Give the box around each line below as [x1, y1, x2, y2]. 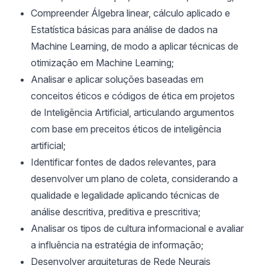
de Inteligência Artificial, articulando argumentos [31, 106, 234, 118]
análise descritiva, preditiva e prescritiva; [31, 206, 201, 218]
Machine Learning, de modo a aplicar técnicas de [31, 40, 238, 52]
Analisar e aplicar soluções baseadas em [31, 73, 203, 85]
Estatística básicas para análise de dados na [31, 24, 218, 35]
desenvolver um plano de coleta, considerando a [31, 173, 238, 185]
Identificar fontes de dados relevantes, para [31, 156, 216, 168]
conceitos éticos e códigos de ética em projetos [31, 90, 235, 102]
